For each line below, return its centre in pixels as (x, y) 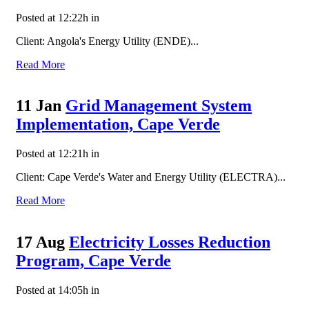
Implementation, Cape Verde (118, 124)
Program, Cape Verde (93, 261)
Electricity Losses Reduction (170, 242)
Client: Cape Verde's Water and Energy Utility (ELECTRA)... (151, 177)
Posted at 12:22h (52, 17)
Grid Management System (159, 106)
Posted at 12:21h (52, 154)
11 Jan (39, 106)
